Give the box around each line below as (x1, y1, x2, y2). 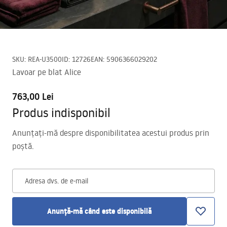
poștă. (12, 141, 34, 151)
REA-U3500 (28, 55, 62, 64)
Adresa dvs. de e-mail (25, 176, 88, 185)
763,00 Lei (12, 90, 54, 103)
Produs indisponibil (12, 104, 110, 120)
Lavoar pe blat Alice (12, 67, 81, 77)
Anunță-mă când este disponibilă (47, 206, 152, 216)
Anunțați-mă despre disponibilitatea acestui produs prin (12, 128, 209, 138)
